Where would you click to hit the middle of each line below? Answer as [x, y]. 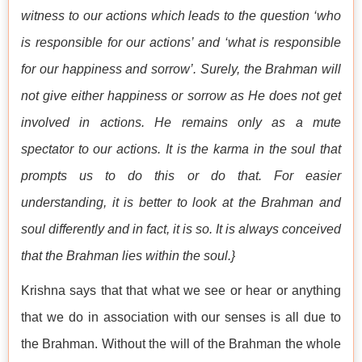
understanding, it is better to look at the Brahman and [181, 203]
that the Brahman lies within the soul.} [128, 256]
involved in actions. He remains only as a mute [181, 123]
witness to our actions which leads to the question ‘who [181, 16]
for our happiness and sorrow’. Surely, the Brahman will [181, 69]
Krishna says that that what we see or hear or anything [181, 291]
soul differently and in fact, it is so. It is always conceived [181, 229]
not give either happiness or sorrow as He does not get [181, 96]
